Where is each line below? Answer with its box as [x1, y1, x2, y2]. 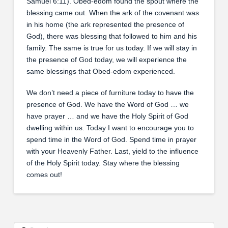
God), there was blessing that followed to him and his [26, 32, 197, 41]
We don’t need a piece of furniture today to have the [26, 88, 194, 97]
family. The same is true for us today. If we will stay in [26, 44, 197, 52]
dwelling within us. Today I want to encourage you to [26, 123, 194, 132]
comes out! [26, 170, 62, 179]
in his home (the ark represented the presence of [26, 20, 184, 29]
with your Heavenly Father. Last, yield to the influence [26, 147, 198, 155]
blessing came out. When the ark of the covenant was [26, 9, 199, 17]
